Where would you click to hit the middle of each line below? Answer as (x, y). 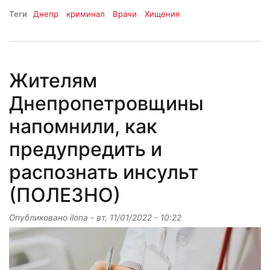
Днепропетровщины (106, 104)
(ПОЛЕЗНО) (65, 195)
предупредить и (86, 149)
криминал (86, 14)
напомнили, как (83, 127)
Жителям (53, 81)
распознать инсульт (104, 172)
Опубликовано (39, 218)
